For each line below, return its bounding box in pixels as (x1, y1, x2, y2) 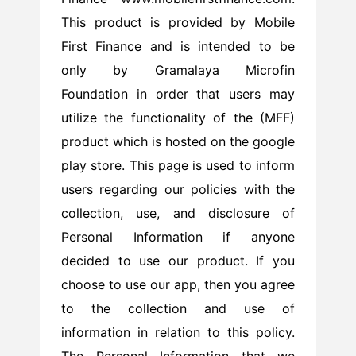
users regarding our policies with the (61, 180, 295, 197)
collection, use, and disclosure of (61, 204, 295, 221)
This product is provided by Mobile (61, 14, 295, 30)
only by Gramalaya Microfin (61, 61, 295, 78)
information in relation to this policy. (61, 323, 295, 340)
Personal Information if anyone (61, 228, 295, 245)
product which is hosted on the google (61, 133, 295, 149)
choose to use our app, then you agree (61, 276, 295, 292)
